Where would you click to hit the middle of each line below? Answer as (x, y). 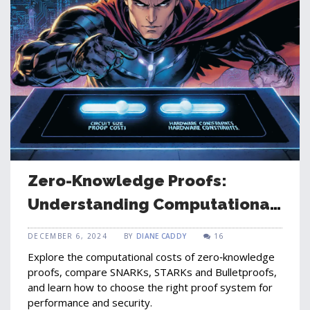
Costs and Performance (123, 227)
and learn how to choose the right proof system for (150, 287)
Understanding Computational (152, 204)
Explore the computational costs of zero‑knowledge (151, 257)
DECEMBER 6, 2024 (67, 236)
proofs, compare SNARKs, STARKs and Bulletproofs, (152, 272)
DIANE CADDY (162, 236)
